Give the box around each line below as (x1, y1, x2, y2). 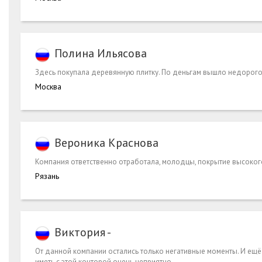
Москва (35, 81, 61, 92)
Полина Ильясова (54, 46, 147, 61)
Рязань (35, 171, 59, 182)
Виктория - (54, 225, 111, 240)
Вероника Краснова (54, 135, 158, 151)
